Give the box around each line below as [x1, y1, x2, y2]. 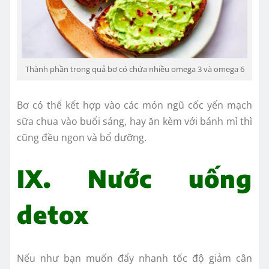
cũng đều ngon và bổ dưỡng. [17, 131, 149, 145]
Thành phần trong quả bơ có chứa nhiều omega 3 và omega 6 [25, 64, 244, 75]
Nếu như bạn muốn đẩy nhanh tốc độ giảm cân [17, 252, 252, 265]
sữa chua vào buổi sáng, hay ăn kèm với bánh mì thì [17, 115, 252, 128]
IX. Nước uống [17, 163, 252, 194]
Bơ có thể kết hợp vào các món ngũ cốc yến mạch [17, 98, 252, 112]
